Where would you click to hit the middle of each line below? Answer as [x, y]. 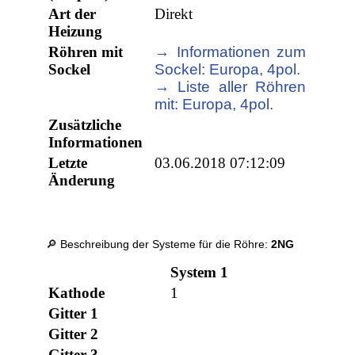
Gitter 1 [74, 314]
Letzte [68, 163]
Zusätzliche [85, 125]
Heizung [76, 32]
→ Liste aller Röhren [231, 87]
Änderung [82, 181]
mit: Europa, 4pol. [214, 105]
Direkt [174, 14]
